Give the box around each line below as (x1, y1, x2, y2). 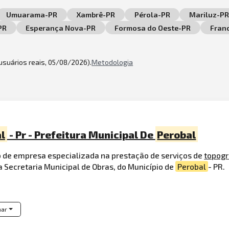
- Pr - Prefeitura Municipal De (7, 128, 155, 141)
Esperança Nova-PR (26, 23, 96, 32)
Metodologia (91, 57, 133, 66)
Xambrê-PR (76, 10, 116, 19)
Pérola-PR (134, 10, 170, 19)
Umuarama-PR (6, 10, 58, 19)
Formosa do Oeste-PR (114, 23, 191, 32)
